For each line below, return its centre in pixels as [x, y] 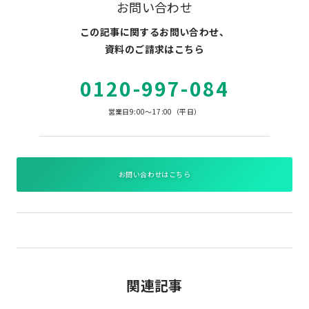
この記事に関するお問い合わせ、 [154, 32]
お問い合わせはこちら [154, 175]
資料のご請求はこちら [154, 49]
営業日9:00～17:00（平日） [154, 112]
